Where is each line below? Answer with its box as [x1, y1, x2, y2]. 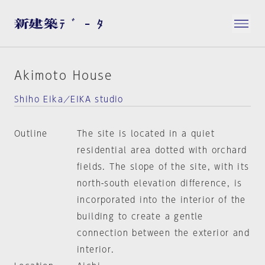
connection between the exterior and [76, 229, 250, 237]
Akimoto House [14, 69, 112, 81]
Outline [14, 130, 48, 138]
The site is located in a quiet [76, 130, 215, 138]
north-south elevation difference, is [76, 179, 243, 188]
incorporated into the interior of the [76, 196, 246, 204]
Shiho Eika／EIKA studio [14, 95, 124, 104]
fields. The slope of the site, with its [76, 163, 250, 171]
